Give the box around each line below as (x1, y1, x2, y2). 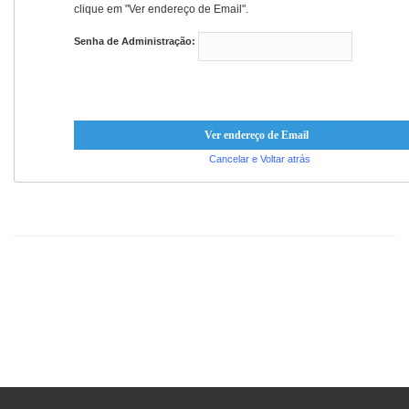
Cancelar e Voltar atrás (208, 153, 310, 164)
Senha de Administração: (74, 36, 195, 47)
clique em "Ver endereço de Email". (74, 3, 248, 16)
